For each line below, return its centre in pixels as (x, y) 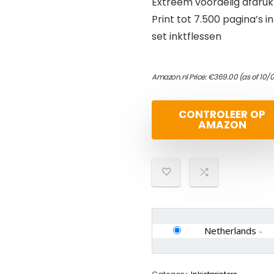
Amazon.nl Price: (180, 77)
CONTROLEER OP (222, 114)
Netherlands (230, 231)
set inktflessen (187, 36)
